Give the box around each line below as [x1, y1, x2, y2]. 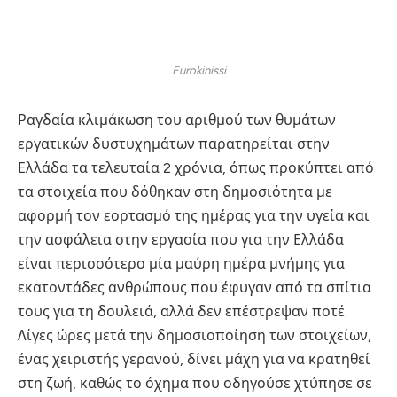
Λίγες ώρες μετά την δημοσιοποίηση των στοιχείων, [18, 326, 371, 344]
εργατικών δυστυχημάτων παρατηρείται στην [18, 135, 330, 152]
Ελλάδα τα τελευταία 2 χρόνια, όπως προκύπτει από [18, 159, 374, 176]
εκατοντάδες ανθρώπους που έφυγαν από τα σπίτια [18, 278, 371, 296]
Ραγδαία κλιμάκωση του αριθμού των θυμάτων [18, 111, 336, 128]
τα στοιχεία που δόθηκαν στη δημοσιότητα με [18, 183, 332, 200]
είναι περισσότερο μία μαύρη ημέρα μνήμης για [18, 254, 345, 272]
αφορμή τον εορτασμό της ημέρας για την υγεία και [18, 206, 370, 224]
